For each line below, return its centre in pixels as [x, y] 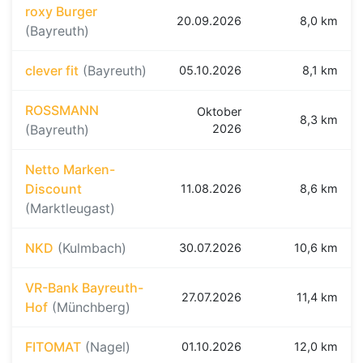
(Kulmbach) [92, 248]
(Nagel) [108, 347]
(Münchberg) [91, 307]
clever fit [52, 71]
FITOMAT [53, 347]
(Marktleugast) [70, 209]
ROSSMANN [62, 111]
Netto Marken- [70, 170]
